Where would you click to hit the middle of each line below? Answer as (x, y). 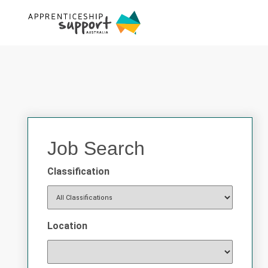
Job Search (96, 148)
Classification (78, 171)
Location (67, 226)
